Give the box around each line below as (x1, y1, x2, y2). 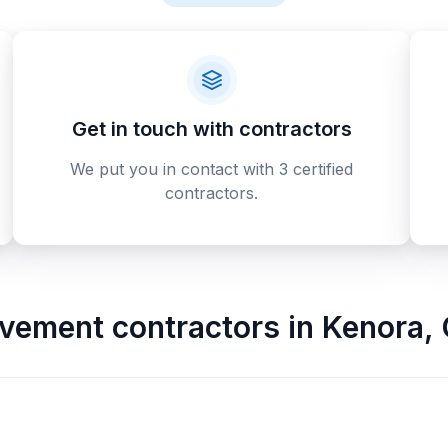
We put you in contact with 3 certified (70, 159, 354, 179)
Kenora (321, 309, 424, 345)
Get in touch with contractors (71, 117, 352, 141)
